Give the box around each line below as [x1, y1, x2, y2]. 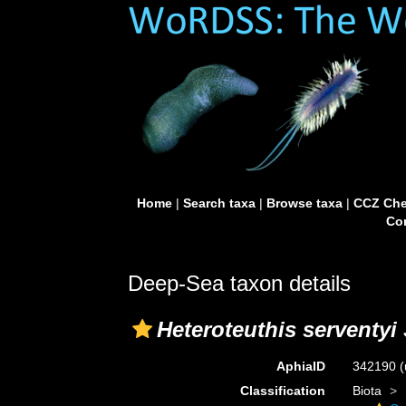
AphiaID [275, 359, 325, 373]
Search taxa [182, 196, 256, 210]
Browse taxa [266, 196, 343, 210]
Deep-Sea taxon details [128, 271, 351, 295]
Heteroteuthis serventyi [157, 317, 397, 342]
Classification [239, 383, 325, 398]
